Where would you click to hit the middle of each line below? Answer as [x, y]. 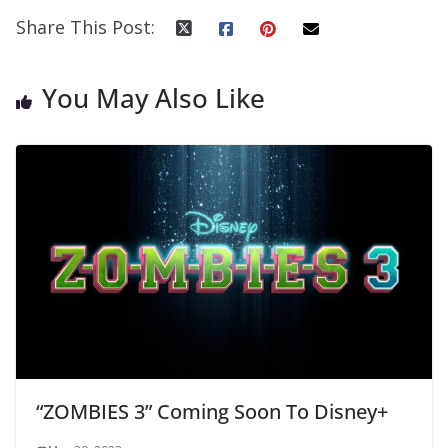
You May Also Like [153, 98]
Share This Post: [85, 27]
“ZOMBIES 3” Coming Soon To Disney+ [212, 412]
